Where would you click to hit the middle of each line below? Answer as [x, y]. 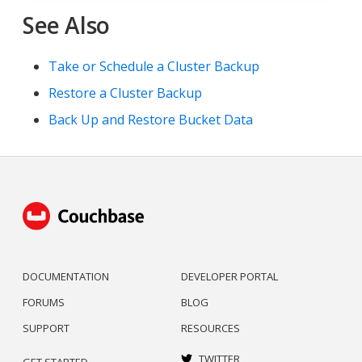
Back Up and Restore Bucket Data [151, 120]
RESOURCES [210, 328]
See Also [66, 25]
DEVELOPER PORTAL [229, 276]
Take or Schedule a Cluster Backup [154, 67]
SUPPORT [46, 328]
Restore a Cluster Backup [125, 93]
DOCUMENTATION [66, 276]
